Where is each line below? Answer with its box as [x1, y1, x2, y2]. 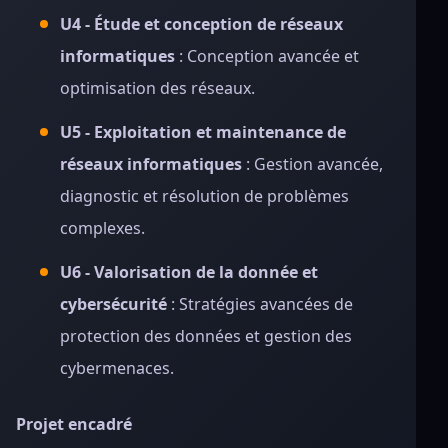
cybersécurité [60, 293, 167, 315]
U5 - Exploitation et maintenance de [60, 121, 346, 143]
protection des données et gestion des [60, 325, 352, 347]
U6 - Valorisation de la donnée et [60, 261, 318, 283]
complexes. [60, 217, 145, 239]
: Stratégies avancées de [167, 293, 353, 315]
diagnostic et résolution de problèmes [60, 185, 349, 207]
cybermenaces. [60, 357, 174, 379]
